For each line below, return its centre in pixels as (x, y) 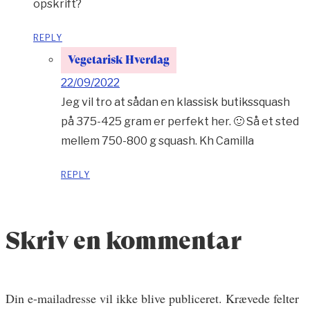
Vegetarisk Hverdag (119, 60)
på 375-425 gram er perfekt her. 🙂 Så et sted (180, 122)
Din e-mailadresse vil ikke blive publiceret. (114, 299)
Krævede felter (262, 299)
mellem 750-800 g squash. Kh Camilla (157, 141)
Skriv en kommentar (124, 241)
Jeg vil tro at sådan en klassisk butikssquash (175, 102)
